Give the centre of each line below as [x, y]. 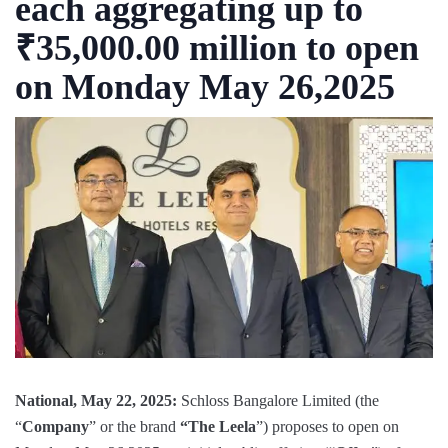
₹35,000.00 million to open [217, 48]
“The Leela [216, 427]
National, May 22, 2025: [98, 401]
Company [55, 427]
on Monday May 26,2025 [205, 87]
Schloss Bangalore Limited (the [280, 401]
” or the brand [132, 427]
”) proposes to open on [327, 427]
